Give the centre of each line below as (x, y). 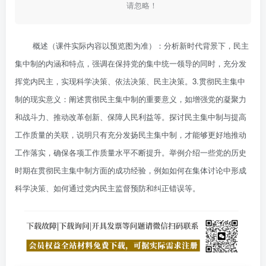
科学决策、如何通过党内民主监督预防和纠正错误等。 (107, 188)
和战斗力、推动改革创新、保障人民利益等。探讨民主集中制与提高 (131, 117)
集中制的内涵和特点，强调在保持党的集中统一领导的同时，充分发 (131, 64)
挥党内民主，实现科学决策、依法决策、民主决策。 (104, 81)
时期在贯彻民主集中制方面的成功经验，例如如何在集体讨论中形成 (131, 170)
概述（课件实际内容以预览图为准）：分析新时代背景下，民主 (141, 46)
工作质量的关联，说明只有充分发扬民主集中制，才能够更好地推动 (131, 135)
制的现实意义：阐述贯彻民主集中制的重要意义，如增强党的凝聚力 (131, 99)
